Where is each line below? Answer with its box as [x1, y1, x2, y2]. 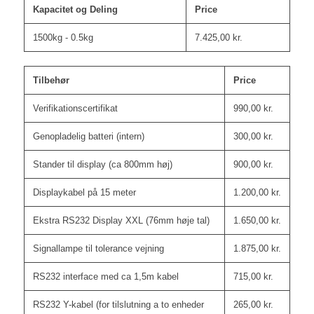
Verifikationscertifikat [32, 102, 118, 114]
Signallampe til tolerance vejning [32, 243, 164, 254]
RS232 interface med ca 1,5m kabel [32, 271, 179, 282]
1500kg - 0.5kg [32, 32, 93, 43]
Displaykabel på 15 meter [32, 186, 136, 198]
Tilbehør [32, 74, 69, 86]
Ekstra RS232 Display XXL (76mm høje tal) [32, 214, 210, 226]
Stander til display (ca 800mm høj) [32, 158, 172, 170]
